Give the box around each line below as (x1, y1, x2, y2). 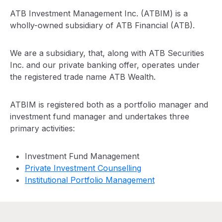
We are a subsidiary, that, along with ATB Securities (10, 48, 204, 58)
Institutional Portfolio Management (25, 175, 155, 185)
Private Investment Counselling (25, 163, 141, 173)
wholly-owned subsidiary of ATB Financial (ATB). (10, 20, 197, 30)
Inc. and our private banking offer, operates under (10, 60, 200, 70)
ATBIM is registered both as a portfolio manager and (10, 100, 208, 110)
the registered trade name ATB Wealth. (10, 72, 156, 82)
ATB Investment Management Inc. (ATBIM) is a (10, 8, 188, 18)
